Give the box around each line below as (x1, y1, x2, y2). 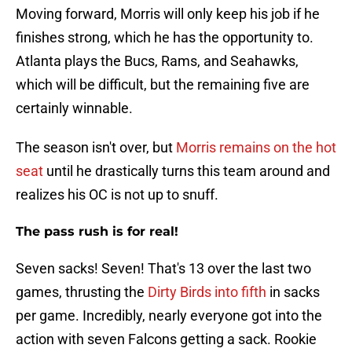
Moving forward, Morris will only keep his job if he (16, 5, 320, 23)
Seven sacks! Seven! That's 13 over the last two (16, 260, 311, 277)
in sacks (269, 284, 320, 301)
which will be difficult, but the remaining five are (16, 76, 310, 93)
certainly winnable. (16, 100, 133, 117)
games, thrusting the (16, 284, 148, 301)
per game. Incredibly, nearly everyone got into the (16, 307, 322, 324)
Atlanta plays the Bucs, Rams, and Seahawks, (16, 53, 299, 70)
